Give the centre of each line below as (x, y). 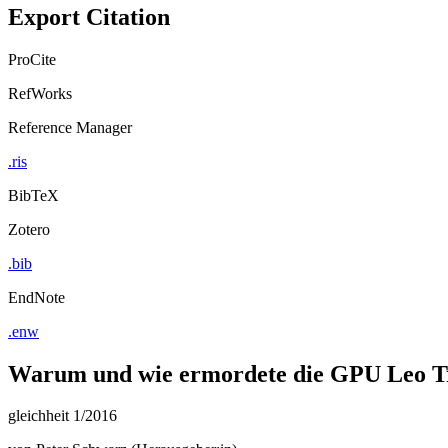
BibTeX (33, 195)
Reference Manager (70, 127)
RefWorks (40, 93)
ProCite (32, 59)
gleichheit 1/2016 (62, 416)
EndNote (36, 297)
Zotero (29, 229)
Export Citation (89, 16)
